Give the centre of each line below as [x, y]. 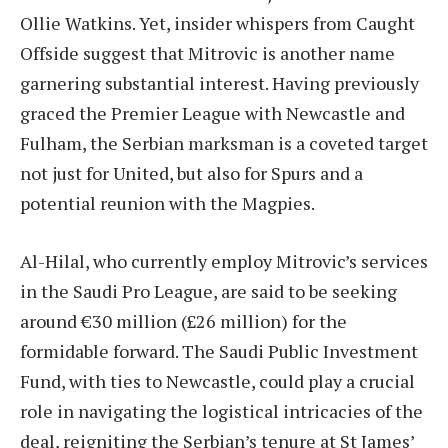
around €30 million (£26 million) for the [183, 321]
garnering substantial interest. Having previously [219, 83]
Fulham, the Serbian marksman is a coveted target [224, 143]
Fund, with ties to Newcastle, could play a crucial [217, 381]
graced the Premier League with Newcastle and [212, 113]
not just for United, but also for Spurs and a [191, 173]
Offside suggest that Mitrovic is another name [207, 53]
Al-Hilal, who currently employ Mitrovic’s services [224, 261]
